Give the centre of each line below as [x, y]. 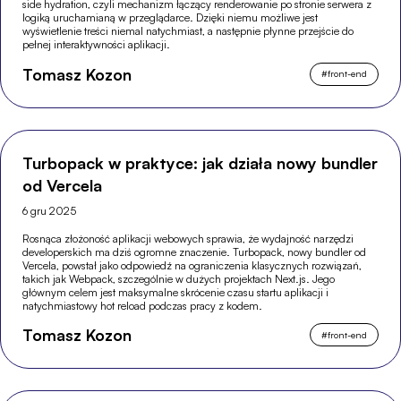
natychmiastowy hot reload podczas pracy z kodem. [143, 305]
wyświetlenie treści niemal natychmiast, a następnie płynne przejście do [188, 30]
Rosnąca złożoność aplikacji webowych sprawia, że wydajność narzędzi [188, 238]
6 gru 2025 [50, 210]
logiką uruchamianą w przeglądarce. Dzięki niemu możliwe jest [171, 17]
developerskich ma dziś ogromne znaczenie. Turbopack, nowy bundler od [195, 252]
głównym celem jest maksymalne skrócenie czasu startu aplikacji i [176, 292]
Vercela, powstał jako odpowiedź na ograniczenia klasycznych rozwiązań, [192, 265]
